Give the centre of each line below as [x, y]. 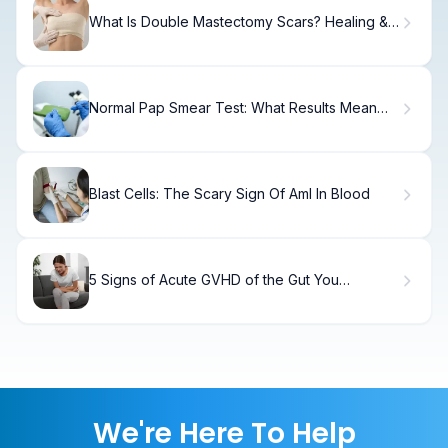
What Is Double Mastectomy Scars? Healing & [238, 22]
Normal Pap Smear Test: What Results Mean [233, 108]
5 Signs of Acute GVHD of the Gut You [214, 280]
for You [113, 125]
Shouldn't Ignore [144, 297]
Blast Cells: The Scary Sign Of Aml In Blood [229, 194]
